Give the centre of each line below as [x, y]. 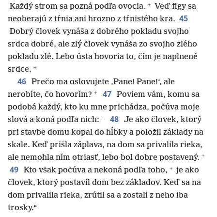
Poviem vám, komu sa [157, 95]
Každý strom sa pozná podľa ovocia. [77, 7]
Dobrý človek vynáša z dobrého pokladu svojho [98, 32]
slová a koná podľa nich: [54, 120]
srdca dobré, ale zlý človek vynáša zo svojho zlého [102, 45]
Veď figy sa [174, 7]
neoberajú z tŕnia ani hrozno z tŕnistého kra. [92, 19]
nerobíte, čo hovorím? [50, 95]
